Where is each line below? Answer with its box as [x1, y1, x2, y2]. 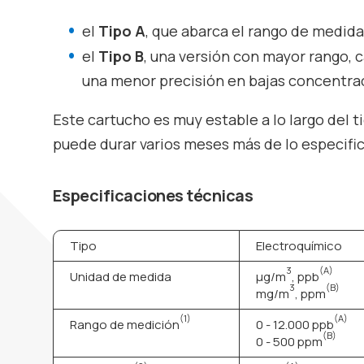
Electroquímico [255, 236, 342, 254]
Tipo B [97, 45, 144, 66]
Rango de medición [69, 315, 180, 333]
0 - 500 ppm [255, 332, 323, 350]
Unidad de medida [69, 267, 171, 285]
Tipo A [97, 20, 145, 41]
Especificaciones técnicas [52, 184, 253, 206]
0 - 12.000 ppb [255, 315, 334, 333]
